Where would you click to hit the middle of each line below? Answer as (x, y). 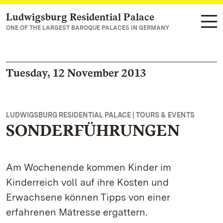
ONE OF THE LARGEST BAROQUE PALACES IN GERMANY (88, 28)
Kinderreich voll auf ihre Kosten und (87, 182)
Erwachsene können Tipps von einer (88, 197)
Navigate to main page (60, 18)
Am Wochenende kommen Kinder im (89, 167)
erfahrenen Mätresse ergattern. (77, 212)
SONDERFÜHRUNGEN (93, 130)
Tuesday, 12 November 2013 (76, 73)
